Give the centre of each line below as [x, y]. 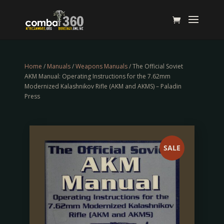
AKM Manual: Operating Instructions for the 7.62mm [97, 76]
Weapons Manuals [101, 66]
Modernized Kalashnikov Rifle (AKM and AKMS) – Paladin [103, 86]
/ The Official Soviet [155, 66]
